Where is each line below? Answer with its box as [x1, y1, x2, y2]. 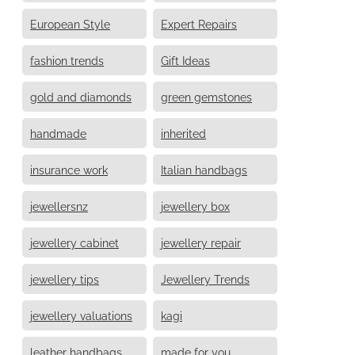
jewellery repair [161, 234, 241, 250]
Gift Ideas [161, 52, 210, 67]
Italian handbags [161, 161, 247, 177]
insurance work [30, 161, 108, 177]
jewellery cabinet [30, 234, 119, 250]
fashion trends [30, 52, 104, 67]
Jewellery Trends [161, 270, 250, 286]
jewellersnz [30, 197, 88, 213]
